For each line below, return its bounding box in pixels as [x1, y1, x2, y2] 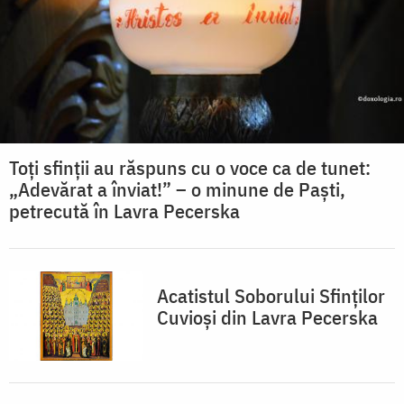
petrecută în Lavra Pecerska [9, 197, 240, 224]
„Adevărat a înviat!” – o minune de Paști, [9, 175, 345, 202]
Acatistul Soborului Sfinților [157, 281, 385, 308]
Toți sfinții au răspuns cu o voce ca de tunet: [9, 153, 371, 180]
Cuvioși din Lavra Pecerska [157, 303, 378, 330]
